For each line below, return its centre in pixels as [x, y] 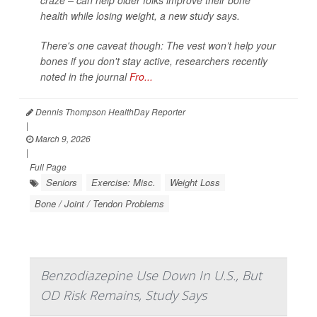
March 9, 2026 [62, 139]
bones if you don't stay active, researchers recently [154, 61]
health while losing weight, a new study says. [140, 16]
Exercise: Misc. [123, 183]
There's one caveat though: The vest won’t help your [158, 46]
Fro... [141, 77]
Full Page [48, 167]
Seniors [62, 183]
